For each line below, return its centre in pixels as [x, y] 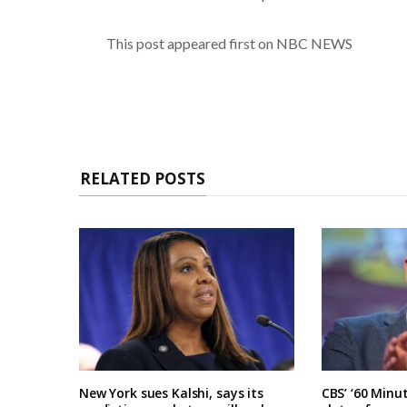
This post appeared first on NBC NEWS [229, 43]
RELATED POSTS [143, 178]
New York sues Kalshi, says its [171, 393]
